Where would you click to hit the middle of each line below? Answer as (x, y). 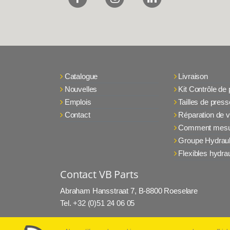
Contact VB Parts (99, 175)
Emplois (78, 102)
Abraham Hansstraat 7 (97, 191)
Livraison (193, 76)
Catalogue (81, 76)
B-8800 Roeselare (168, 191)
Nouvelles (81, 89)
